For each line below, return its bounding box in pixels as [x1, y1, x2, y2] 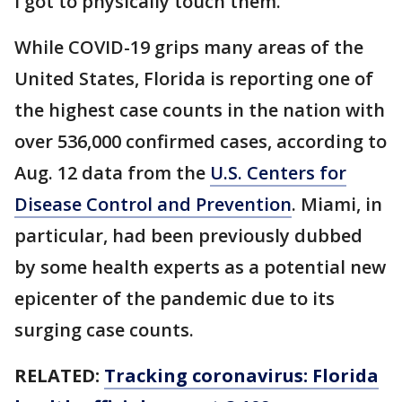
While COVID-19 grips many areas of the [14, 34, 363, 59]
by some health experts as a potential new [14, 254, 386, 279]
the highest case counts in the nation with [14, 97, 385, 122]
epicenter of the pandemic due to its [14, 285, 335, 310]
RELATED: [14, 363, 104, 388]
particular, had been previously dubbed [14, 223, 363, 248]
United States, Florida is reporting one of [14, 66, 373, 91]
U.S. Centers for [210, 160, 346, 185]
